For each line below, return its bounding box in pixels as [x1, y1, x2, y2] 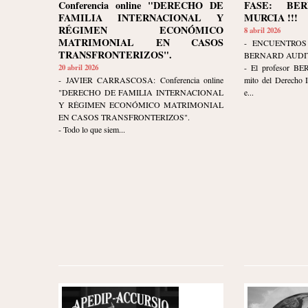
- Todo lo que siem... [58, 124, 125, 135]
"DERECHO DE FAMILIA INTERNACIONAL [58, 87, 223, 98]
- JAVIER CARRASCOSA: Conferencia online [58, 74, 223, 86]
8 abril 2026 [244, 25, 280, 36]
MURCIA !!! [244, 10, 298, 25]
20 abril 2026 [58, 62, 98, 74]
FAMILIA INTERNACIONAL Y [58, 10, 223, 25]
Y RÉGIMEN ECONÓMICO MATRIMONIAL [58, 99, 223, 111]
